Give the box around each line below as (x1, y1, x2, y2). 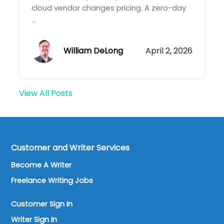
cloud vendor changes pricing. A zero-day (31, 2, 186, 13)
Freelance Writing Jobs (11, 175, 93, 186)
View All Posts (19, 87, 73, 99)
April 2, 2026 (145, 45, 192, 57)
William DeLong (63, 44, 123, 56)
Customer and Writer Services (11, 142, 130, 154)
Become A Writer (11, 160, 72, 170)
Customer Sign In (11, 199, 73, 209)
